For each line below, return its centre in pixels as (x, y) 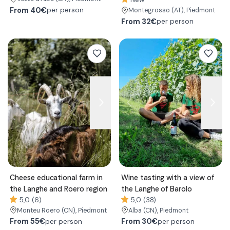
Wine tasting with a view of (168, 177)
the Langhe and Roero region (59, 189)
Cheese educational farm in (56, 177)
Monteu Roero (39, 210)
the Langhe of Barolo (157, 189)
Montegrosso (149, 10)
